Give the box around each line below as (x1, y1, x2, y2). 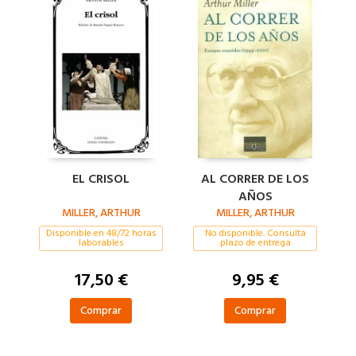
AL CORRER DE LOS (201, 168, 309, 189)
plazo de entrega (219, 235, 291, 250)
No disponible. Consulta (204, 226, 306, 241)
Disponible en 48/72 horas (45, 226, 157, 241)
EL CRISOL (72, 168, 130, 189)
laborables (78, 235, 124, 250)
